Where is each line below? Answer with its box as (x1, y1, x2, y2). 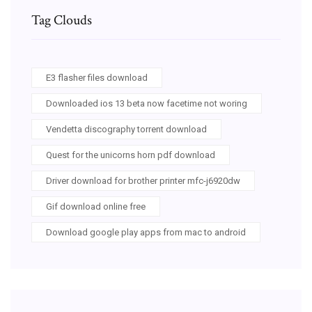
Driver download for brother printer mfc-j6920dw (46, 175, 240, 186)
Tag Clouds (31, 10, 92, 29)
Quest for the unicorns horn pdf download (46, 149, 215, 160)
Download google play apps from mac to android (46, 226, 246, 237)
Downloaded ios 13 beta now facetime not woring (46, 97, 247, 109)
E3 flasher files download (46, 72, 148, 83)
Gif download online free (46, 201, 146, 212)
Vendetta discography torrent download (46, 123, 207, 134)
